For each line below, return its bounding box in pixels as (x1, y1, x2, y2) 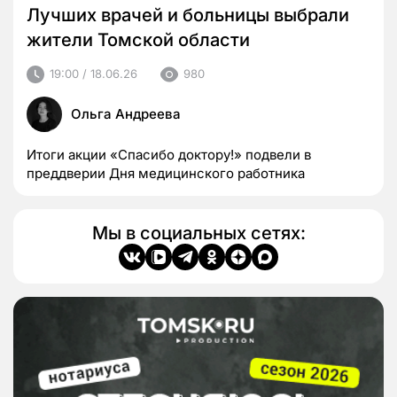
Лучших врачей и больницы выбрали (27, 4, 349, 26)
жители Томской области (27, 28, 250, 51)
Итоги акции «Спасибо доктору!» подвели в (27, 145, 311, 163)
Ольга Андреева (71, 105, 181, 122)
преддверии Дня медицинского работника (27, 164, 305, 182)
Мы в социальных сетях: (91, 222, 306, 244)
